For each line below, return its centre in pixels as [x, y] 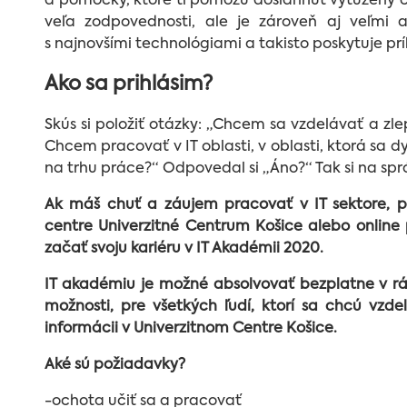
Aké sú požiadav [103, 365]
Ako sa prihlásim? [129, 84]
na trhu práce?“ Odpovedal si [154, 169]
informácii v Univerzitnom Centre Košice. [191, 328]
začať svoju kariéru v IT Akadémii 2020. [184, 248]
